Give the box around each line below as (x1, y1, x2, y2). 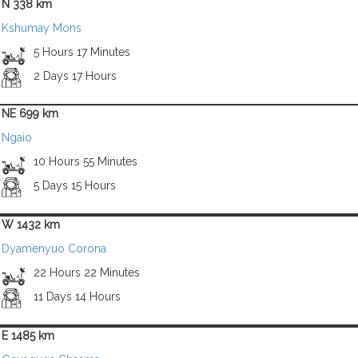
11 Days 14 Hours (33, 290, 121, 303)
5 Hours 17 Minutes (33, 46, 130, 58)
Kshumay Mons (2, 22, 82, 34)
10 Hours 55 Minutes (33, 155, 137, 168)
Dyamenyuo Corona (2, 242, 106, 255)
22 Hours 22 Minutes (33, 266, 140, 279)
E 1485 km (2, 329, 54, 342)
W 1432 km (2, 218, 60, 231)
